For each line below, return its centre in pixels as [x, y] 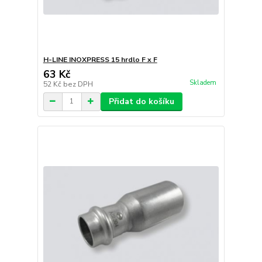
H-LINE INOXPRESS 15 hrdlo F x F [100, 59]
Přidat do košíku [141, 101]
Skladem [203, 83]
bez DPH [78, 84]
